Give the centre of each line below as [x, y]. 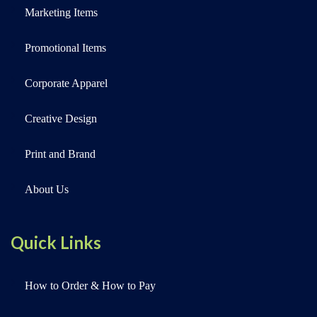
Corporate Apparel [66, 83]
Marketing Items [61, 13]
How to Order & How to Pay [90, 286]
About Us [47, 190]
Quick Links [56, 243]
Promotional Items [65, 48]
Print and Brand [60, 154]
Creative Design [61, 119]
